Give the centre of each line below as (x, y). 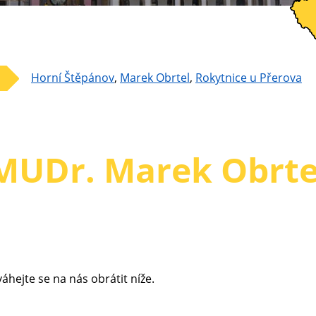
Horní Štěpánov (73, 78)
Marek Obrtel (155, 78)
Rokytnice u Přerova (249, 78)
